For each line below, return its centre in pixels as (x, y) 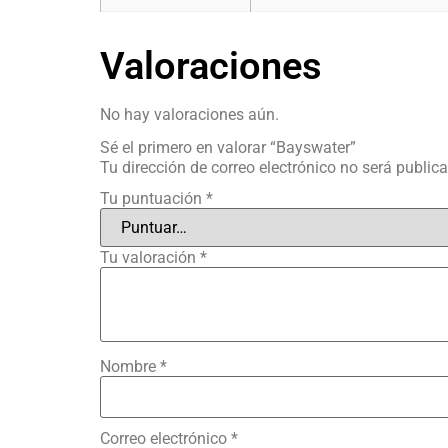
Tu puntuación (152, 198)
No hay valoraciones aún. (189, 114)
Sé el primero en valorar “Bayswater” (227, 148)
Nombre (129, 367)
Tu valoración (149, 257)
